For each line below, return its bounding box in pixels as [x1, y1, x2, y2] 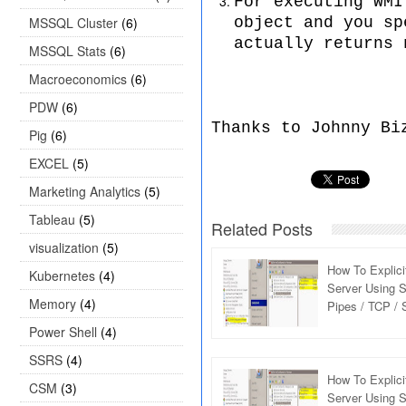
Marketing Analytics [29, 182, 140, 200]
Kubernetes [29, 266, 95, 285]
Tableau [29, 210, 75, 228]
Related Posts [211, 217, 313, 240]
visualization [29, 238, 99, 256]
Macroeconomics [29, 70, 127, 88]
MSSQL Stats [29, 42, 106, 60]
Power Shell [29, 323, 97, 341]
